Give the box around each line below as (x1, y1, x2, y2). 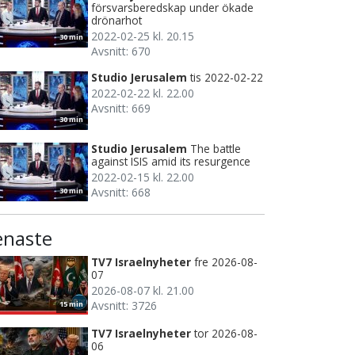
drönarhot (91, 12, 142, 28)
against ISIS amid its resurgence (91, 153, 250, 169)
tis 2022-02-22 (190, 69, 263, 85)
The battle (190, 140, 241, 156)
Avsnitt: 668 (91, 184, 151, 200)
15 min (59, 298, 83, 309)
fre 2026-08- (194, 254, 258, 269)
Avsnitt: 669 (91, 100, 151, 116)
